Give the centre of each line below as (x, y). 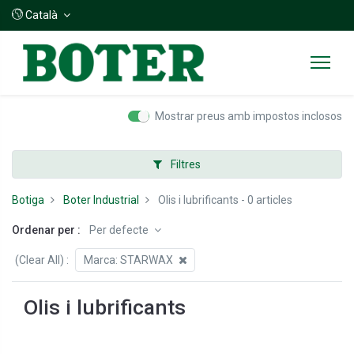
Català (41, 15)
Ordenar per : (46, 230)
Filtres (185, 164)
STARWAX (146, 260)
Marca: (102, 260)
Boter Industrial (101, 200)
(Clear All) (40, 260)
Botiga (28, 200)
